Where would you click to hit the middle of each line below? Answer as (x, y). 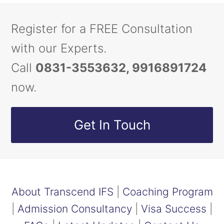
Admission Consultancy (75, 209)
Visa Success (174, 209)
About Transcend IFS (62, 192)
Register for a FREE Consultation (102, 29)
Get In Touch (112, 125)
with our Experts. (59, 48)
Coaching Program (167, 192)
